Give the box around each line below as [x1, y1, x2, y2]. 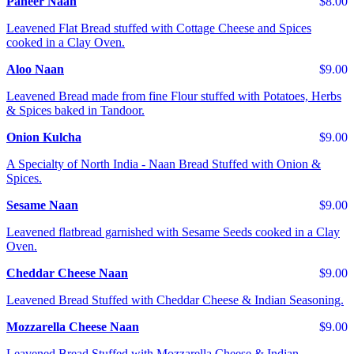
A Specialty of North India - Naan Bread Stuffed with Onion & [6, 157, 321, 171]
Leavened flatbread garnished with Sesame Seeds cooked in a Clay [6, 225, 340, 239]
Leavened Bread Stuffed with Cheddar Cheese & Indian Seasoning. [6, 293, 344, 307]
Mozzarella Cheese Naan [6, 320, 139, 334]
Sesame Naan [6, 198, 78, 213]
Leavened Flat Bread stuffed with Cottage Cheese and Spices [6, 21, 311, 36]
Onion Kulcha [6, 130, 81, 145]
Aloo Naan [6, 62, 64, 77]
